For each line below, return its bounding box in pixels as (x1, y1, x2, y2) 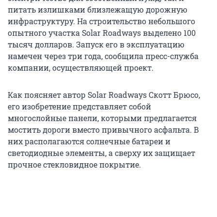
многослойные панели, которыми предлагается (8, 113, 197, 124)
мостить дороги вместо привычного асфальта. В (8, 124, 199, 135)
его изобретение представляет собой (8, 101, 151, 112)
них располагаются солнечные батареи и (8, 136, 170, 147)
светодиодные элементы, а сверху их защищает (8, 148, 195, 158)
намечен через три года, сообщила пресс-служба (8, 51, 199, 62)
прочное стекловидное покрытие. (8, 159, 141, 170)
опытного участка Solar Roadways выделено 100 (8, 28, 196, 38)
